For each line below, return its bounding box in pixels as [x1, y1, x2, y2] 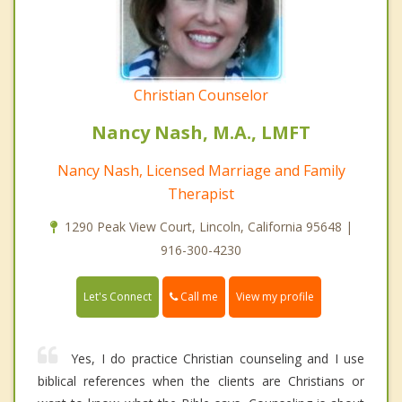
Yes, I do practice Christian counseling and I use [71, 349, 364, 367]
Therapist [168, 183, 234, 204]
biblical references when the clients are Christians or [38, 371, 364, 389]
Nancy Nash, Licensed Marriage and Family [57, 160, 345, 180]
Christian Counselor [134, 84, 268, 105]
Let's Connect [83, 288, 152, 304]
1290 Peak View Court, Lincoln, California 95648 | [64, 217, 353, 235]
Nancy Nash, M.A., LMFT [92, 119, 310, 144]
